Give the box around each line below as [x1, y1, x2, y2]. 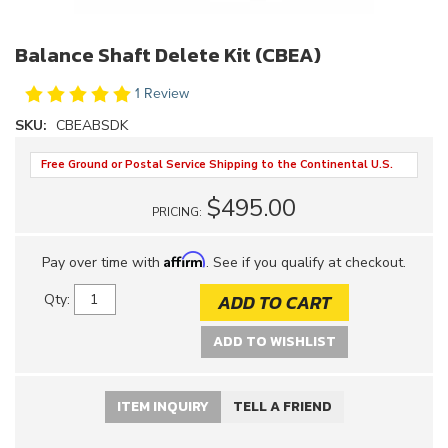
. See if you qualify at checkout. [206, 253, 406, 272]
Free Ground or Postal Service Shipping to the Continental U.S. [41, 157, 393, 172]
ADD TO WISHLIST [212, 331, 336, 352]
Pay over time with [42, 253, 164, 272]
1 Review [135, 85, 189, 103]
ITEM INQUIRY [116, 396, 209, 417]
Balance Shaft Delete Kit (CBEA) [15, 40, 325, 70]
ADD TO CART [217, 289, 331, 316]
